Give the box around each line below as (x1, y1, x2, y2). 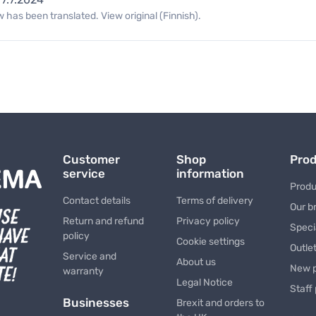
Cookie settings (176, 236, 245, 248)
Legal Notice (176, 276, 233, 289)
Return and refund (62, 215, 144, 228)
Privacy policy (176, 215, 240, 228)
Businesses (62, 296, 129, 310)
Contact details (62, 195, 130, 207)
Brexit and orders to (176, 297, 265, 310)
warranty (62, 265, 104, 278)
